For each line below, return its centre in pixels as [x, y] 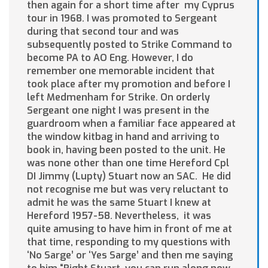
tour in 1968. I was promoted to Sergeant [122, 19]
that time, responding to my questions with [130, 242]
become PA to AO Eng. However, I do [110, 58]
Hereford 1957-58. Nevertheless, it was [119, 216]
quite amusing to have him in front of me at [130, 229]
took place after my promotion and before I [129, 84]
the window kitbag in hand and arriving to [123, 137]
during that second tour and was [103, 32]
